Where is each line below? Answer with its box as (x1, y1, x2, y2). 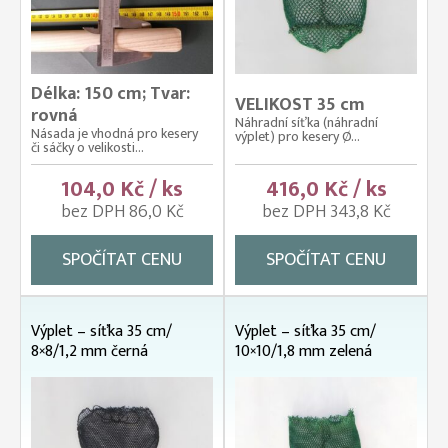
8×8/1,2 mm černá (31, 338, 148, 365)
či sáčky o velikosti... (31, 136, 144, 159)
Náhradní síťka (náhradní (235, 111, 378, 134)
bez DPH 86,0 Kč (60, 197, 184, 227)
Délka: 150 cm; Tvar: (31, 79, 190, 109)
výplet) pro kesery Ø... (235, 125, 360, 148)
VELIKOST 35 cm (235, 90, 365, 120)
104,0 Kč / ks (61, 171, 183, 208)
